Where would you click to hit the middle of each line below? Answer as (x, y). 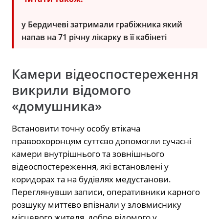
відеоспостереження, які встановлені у (90, 166)
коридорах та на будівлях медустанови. (91, 179)
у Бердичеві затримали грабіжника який (102, 24)
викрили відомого (71, 90)
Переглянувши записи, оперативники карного (106, 192)
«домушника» (57, 106)
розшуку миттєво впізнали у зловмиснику (97, 204)
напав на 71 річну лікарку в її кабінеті (94, 37)
